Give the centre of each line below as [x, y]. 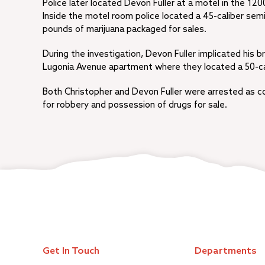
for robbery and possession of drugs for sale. [135, 105]
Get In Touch [71, 251]
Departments [225, 251]
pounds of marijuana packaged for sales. [125, 29]
